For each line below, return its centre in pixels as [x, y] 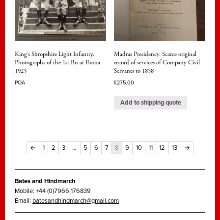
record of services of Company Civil [157, 63]
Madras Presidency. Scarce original [155, 55]
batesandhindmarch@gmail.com [76, 201]
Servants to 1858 [134, 71]
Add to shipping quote [151, 102]
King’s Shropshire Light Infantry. [55, 55]
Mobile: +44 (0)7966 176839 [53, 191]
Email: [24, 201]
